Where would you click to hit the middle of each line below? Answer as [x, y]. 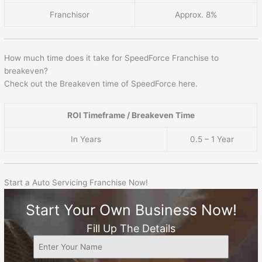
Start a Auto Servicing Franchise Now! [76, 182]
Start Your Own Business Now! [131, 210]
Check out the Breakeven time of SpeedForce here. [101, 83]
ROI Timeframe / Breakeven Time [131, 115]
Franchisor [70, 14]
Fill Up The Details [131, 228]
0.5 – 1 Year [212, 139]
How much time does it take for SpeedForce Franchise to [112, 58]
